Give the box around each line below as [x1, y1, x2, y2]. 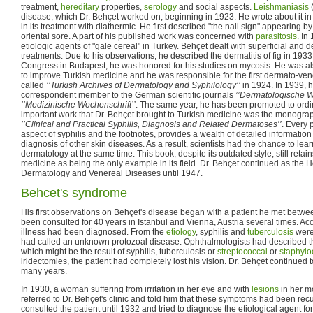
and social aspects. [177, 1, 254, 12]
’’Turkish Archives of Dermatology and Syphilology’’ [46, 80, 240, 90]
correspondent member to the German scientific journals [21, 89, 235, 100]
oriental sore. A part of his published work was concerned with [21, 31, 256, 41]
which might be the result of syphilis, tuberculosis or [21, 246, 217, 256]
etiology [166, 226, 196, 237]
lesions [252, 284, 279, 294]
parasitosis [256, 31, 297, 41]
